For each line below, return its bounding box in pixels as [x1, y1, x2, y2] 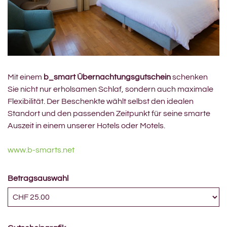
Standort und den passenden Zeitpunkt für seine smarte [8, 109, 210, 118]
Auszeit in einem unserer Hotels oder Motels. [8, 122, 165, 130]
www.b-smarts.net [8, 146, 74, 155]
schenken [171, 73, 208, 82]
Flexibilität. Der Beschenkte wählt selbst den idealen [8, 97, 194, 106]
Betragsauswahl [8, 174, 68, 183]
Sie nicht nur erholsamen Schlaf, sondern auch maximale [8, 85, 213, 94]
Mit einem [8, 73, 44, 82]
